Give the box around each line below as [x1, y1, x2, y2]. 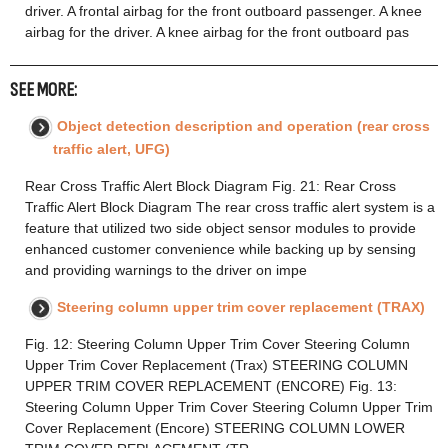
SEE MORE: [10, 79, 77, 103]
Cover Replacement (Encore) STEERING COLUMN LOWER [25, 420, 405, 437]
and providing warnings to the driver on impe [25, 262, 307, 279]
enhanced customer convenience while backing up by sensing [25, 241, 416, 258]
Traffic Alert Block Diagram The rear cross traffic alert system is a [25, 199, 435, 216]
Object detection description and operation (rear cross [57, 118, 430, 135]
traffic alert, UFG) [53, 141, 170, 158]
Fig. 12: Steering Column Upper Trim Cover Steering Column [25, 336, 410, 353]
